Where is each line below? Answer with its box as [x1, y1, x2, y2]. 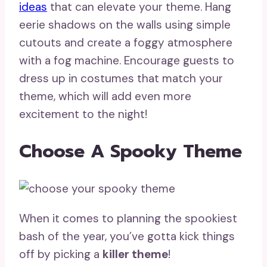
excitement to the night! [19, 107, 147, 122]
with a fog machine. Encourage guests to [19, 53, 234, 68]
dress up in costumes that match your [19, 71, 223, 86]
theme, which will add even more [19, 89, 191, 104]
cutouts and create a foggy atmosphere [19, 35, 232, 50]
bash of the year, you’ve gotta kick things [19, 228, 235, 244]
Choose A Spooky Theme [19, 137, 242, 165]
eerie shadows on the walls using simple [19, 17, 231, 32]
